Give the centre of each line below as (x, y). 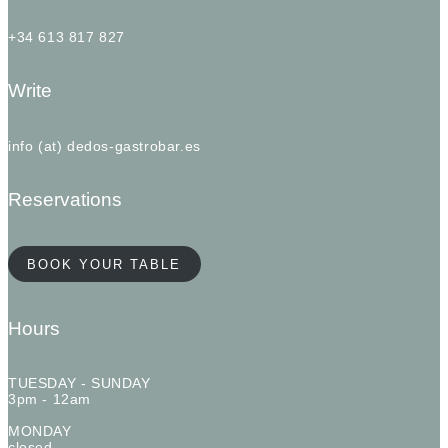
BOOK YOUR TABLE (104, 264)
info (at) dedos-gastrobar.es (104, 145)
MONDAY (40, 430)
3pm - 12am (49, 398)
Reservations (65, 199)
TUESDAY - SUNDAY (79, 382)
